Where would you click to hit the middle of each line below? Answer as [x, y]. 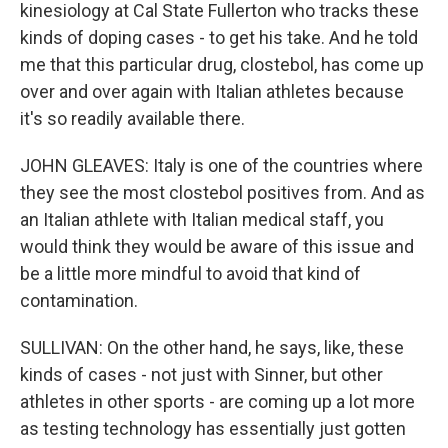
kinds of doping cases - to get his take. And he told [219, 37]
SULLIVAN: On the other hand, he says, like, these [212, 347]
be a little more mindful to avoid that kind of [190, 273]
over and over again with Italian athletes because [212, 91]
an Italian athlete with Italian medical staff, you [202, 219]
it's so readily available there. [132, 118]
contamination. [79, 300]
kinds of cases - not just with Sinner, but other [201, 374]
